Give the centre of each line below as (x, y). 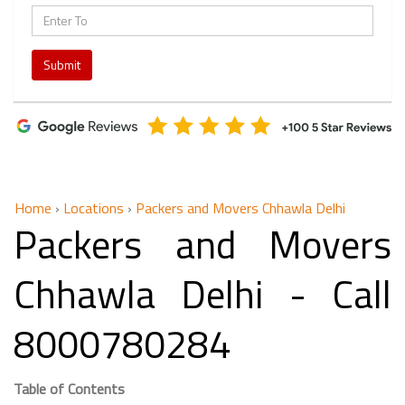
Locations (94, 208)
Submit (62, 64)
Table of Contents (69, 389)
